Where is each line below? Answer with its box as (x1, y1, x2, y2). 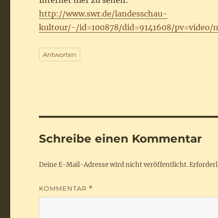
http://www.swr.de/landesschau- (39, 9, 168, 18)
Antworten (43, 51, 77, 58)
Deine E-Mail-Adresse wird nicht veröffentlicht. (39, 161, 188, 169)
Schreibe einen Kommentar (39, 132, 202, 145)
